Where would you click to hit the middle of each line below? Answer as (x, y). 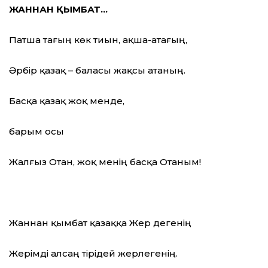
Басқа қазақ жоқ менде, (67, 101)
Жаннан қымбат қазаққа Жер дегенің (100, 223)
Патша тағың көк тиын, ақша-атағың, (98, 40)
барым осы (36, 132)
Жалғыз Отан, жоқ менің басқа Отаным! (105, 162)
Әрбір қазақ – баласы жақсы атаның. (97, 71)
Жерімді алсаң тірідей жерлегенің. (93, 254)
